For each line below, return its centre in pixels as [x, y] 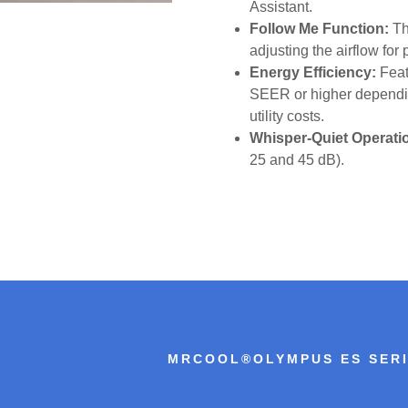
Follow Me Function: [320, 28]
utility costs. [289, 116]
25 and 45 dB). [297, 159]
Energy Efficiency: [313, 72]
